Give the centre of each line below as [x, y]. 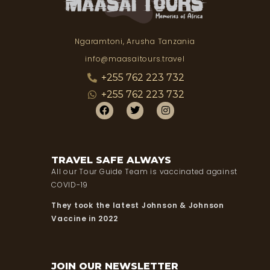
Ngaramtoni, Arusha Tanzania [135, 41]
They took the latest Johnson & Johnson [138, 205]
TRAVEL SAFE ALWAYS [111, 160]
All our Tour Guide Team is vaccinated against [145, 171]
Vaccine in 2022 [85, 218]
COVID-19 [70, 184]
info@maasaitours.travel [135, 58]
